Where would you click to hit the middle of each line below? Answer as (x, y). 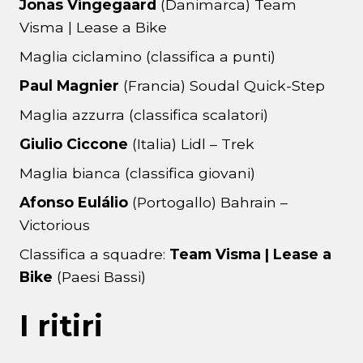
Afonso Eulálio (74, 203)
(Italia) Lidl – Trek (191, 144)
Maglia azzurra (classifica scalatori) (144, 115)
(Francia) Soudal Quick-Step (224, 86)
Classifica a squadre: (92, 254)
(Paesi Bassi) (99, 277)
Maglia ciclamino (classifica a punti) (147, 57)
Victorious (55, 225)
